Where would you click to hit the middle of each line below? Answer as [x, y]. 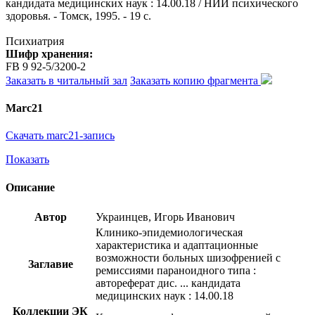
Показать [27, 160]
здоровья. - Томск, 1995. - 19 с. [78, 15]
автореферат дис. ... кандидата [168, 283]
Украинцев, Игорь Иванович [165, 217]
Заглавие [50, 264]
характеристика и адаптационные [177, 245]
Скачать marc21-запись [60, 136]
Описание [30, 187]
